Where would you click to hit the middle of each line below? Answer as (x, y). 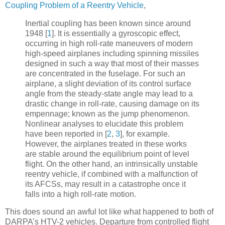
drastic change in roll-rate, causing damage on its (112, 103)
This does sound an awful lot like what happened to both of (109, 212)
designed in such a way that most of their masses (112, 63)
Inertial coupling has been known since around (108, 23)
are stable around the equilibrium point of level (107, 154)
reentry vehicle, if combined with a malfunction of (111, 174)
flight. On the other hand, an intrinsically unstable (111, 164)
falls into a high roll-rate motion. (81, 194)
